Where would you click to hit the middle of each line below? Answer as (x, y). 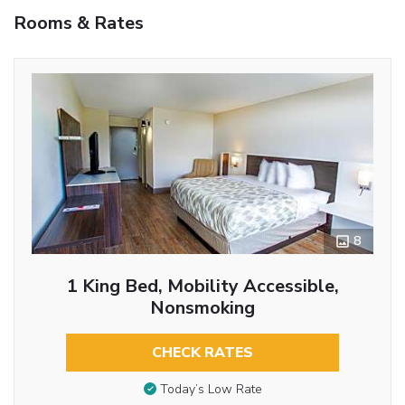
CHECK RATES (202, 352)
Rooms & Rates (79, 23)
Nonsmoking (202, 307)
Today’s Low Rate (211, 390)
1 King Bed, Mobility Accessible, (202, 286)
